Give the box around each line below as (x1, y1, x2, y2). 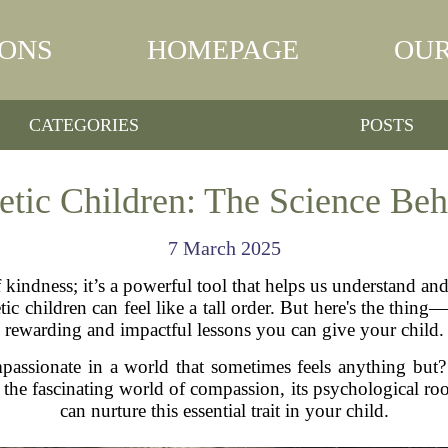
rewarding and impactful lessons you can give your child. (4, 319, 444, 340)
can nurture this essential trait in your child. (59, 400, 389, 421)
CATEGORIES (29, 114, 140, 135)
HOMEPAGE (147, 34, 300, 65)
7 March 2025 (167, 237, 281, 259)
